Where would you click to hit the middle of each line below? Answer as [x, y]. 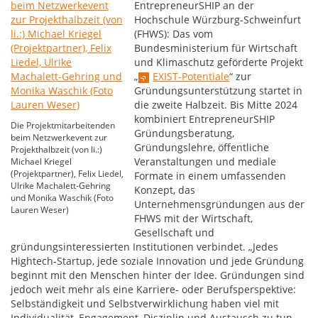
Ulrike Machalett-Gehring [61, 186]
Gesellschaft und [175, 232]
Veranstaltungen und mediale [205, 161]
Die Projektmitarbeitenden [63, 125]
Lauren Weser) [40, 210]
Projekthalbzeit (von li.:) [56, 149]
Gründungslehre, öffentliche [202, 147]
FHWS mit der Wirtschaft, [194, 218]
